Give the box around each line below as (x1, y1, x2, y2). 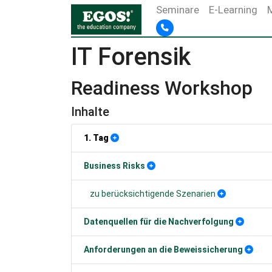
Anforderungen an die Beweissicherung (84, 245, 243, 254)
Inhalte (71, 104, 109, 119)
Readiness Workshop (71, 76, 253, 100)
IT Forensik (71, 42, 191, 71)
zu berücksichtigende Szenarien (90, 189, 216, 199)
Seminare (156, 4, 200, 16)
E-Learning (209, 4, 258, 16)
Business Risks (84, 161, 145, 171)
